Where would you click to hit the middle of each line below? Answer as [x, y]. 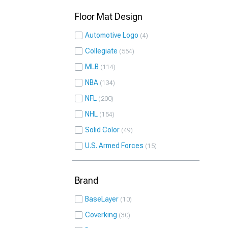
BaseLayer [102, 199]
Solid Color [102, 130]
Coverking [101, 215]
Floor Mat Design [109, 17]
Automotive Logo [112, 35]
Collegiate [101, 51]
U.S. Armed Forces [114, 146]
